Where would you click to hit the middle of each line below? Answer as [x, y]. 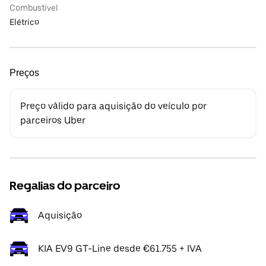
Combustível [34, 8]
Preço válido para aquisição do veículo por [113, 106]
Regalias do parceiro [65, 186]
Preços [24, 73]
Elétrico [24, 22]
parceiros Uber [53, 120]
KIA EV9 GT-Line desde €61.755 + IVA [120, 248]
